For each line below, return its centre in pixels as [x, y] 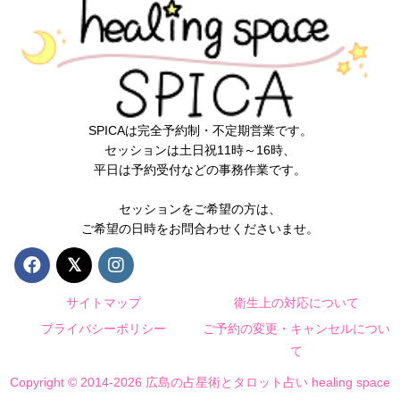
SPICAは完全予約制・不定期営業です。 [200, 130]
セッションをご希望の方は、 [200, 208]
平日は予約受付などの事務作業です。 [200, 169]
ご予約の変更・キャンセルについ [296, 328]
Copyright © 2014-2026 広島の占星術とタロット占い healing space [200, 382]
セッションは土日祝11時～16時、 [200, 150]
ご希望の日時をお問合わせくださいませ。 [200, 228]
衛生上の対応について [296, 302]
